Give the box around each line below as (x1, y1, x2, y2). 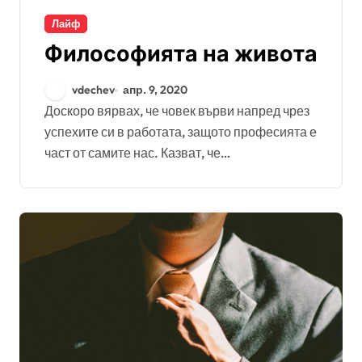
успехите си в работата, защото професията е (44, 124, 317, 140)
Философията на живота (44, 40, 318, 67)
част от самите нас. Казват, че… (44, 145, 230, 161)
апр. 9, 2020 (123, 82, 188, 97)
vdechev (72, 82, 115, 97)
